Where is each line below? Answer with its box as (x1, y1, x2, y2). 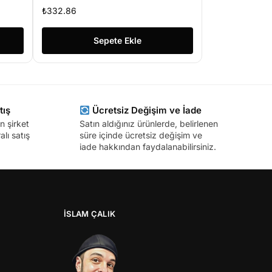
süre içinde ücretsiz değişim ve (79, 130, 202, 141)
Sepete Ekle (93, 35, 141, 46)
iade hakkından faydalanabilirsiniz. (79, 141, 216, 152)
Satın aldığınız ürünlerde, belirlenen (79, 118, 218, 129)
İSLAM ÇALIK (64, 208, 116, 219)
